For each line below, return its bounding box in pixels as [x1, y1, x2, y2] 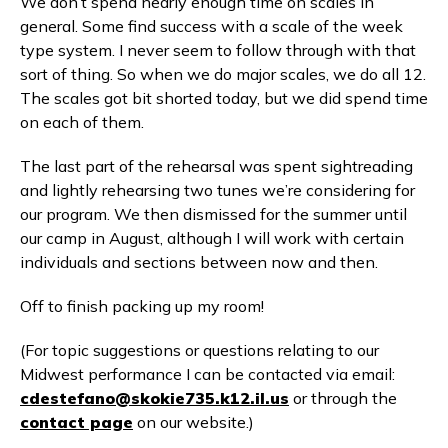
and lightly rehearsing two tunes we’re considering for [20, 180, 415, 200]
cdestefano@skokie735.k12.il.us [20, 388, 289, 408]
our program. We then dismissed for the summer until [20, 204, 407, 224]
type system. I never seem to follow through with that [20, 40, 416, 60]
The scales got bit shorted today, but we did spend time [20, 88, 428, 108]
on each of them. [20, 112, 144, 132]
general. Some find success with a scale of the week [20, 16, 403, 36]
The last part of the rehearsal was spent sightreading [20, 156, 413, 176]
